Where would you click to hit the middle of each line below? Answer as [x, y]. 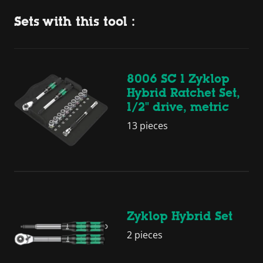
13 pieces [147, 126]
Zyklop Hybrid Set [180, 216]
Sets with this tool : [75, 21]
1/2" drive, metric [178, 107]
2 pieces [145, 235]
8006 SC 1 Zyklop [178, 79]
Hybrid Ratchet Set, [183, 93]
